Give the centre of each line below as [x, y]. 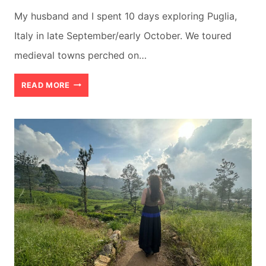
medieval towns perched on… [80, 55]
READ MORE [46, 85]
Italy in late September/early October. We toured [123, 35]
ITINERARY [91, 142]
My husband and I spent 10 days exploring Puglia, [126, 16]
